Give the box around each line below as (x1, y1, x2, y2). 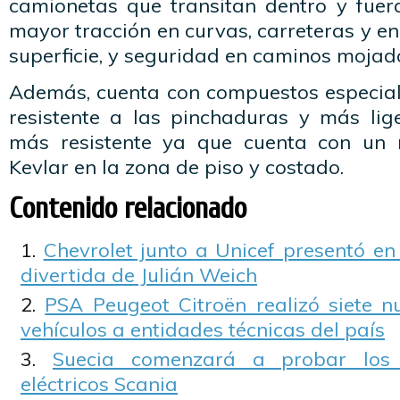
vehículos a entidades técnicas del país (21, 317, 385, 342)
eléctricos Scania (21, 371, 178, 396)
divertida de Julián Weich (21, 262, 257, 287)
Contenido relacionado (9, 191, 246, 226)
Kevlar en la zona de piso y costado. (9, 154, 344, 179)
